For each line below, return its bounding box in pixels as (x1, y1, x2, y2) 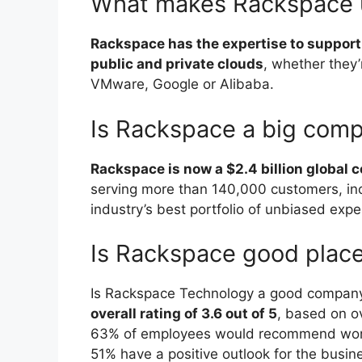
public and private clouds (90, 56, 263, 73)
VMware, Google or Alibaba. (90, 76, 274, 93)
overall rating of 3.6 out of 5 (90, 305, 277, 322)
